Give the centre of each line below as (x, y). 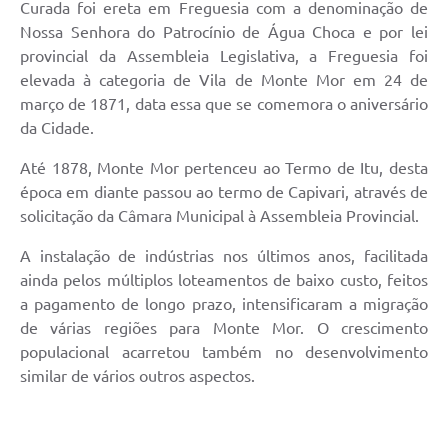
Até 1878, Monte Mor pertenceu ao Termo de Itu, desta (224, 168)
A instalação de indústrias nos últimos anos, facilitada (224, 256)
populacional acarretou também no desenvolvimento (224, 352)
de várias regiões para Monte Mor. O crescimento (224, 328)
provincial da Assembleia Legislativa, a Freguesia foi (224, 56)
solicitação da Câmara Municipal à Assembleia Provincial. (219, 216)
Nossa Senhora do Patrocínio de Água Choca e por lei (224, 32)
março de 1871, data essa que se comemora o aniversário (224, 104)
